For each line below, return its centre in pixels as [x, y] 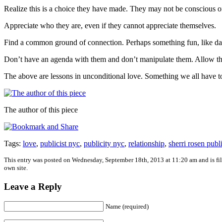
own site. [16, 167]
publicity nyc [104, 143]
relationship [146, 143]
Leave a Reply [33, 186]
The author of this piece [41, 110]
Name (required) [127, 207]
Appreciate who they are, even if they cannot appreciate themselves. [110, 25]
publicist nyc [60, 143]
